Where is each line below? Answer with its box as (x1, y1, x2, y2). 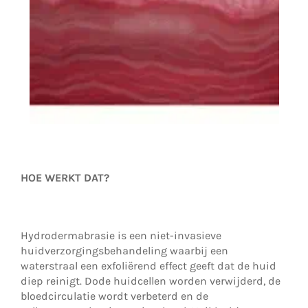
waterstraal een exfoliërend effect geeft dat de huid (21, 259, 276, 273)
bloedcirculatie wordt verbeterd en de (21, 289, 208, 303)
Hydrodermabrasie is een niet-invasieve (21, 229, 221, 243)
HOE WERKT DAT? (21, 171, 109, 185)
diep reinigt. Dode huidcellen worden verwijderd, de (21, 274, 280, 288)
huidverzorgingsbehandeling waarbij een (21, 244, 228, 258)
